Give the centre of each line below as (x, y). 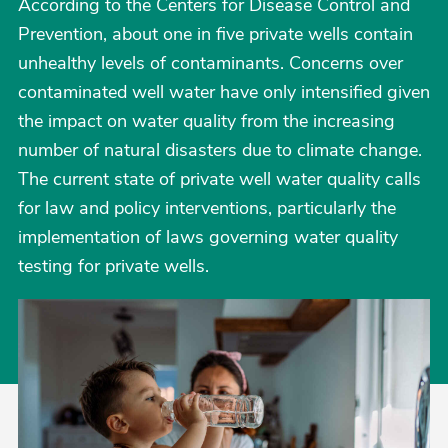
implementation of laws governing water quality (208, 237)
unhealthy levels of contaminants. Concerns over (210, 63)
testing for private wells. (113, 266)
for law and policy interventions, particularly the (207, 208)
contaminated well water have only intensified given (224, 92)
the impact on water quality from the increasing (206, 121)
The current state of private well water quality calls (219, 179)
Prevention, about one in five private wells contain (215, 34)
